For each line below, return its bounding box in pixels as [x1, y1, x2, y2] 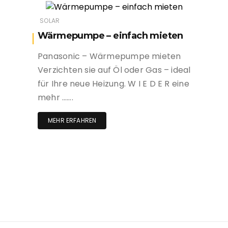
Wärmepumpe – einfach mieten [38, 30, 183, 41]
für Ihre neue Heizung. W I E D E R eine [38, 77, 189, 90]
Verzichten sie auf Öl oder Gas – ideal [38, 64, 191, 76]
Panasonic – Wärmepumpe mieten [38, 50, 181, 62]
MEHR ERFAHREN [48, 116, 97, 125]
